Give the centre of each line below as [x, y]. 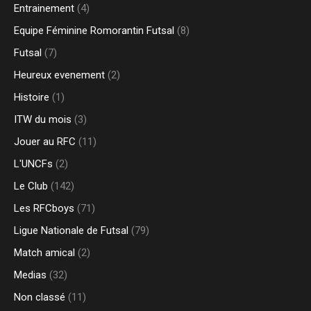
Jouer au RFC [45, 142]
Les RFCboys [44, 209]
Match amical [44, 253]
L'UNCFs [33, 164]
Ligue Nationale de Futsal [71, 231]
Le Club [31, 186]
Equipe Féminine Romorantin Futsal [94, 31]
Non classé [40, 297]
